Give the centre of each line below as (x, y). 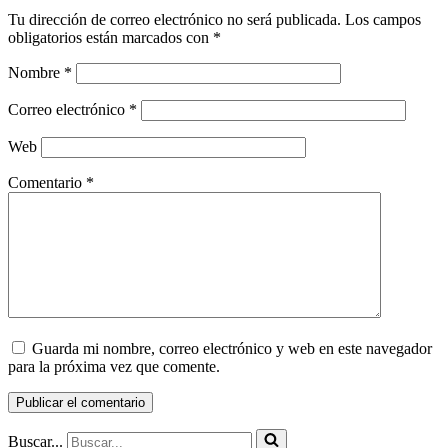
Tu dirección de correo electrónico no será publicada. (174, 19)
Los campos (383, 19)
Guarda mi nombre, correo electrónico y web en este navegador (232, 348)
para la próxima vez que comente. (114, 366)
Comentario (47, 182)
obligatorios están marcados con (110, 37)
